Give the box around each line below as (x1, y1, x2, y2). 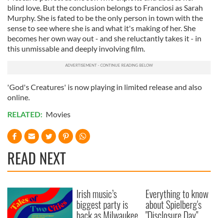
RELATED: (7, 109, 44, 119)
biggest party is (76, 197, 128, 212)
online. (7, 92, 30, 102)
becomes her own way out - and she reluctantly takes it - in (7, 33, 201, 43)
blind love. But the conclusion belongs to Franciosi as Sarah (7, 2, 203, 12)
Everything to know (145, 186, 209, 201)
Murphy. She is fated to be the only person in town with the (7, 13, 203, 22)
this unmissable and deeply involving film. (7, 43, 146, 53)
